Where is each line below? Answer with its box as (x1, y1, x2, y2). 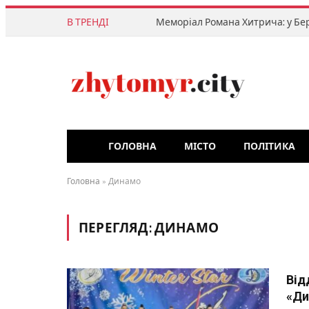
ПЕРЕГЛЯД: (79, 219, 154, 235)
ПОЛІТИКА (243, 141, 295, 152)
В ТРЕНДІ (67, 16, 109, 28)
